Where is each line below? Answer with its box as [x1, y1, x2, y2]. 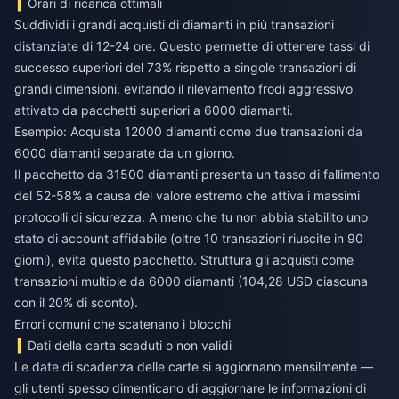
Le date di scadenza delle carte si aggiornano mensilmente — [14, 359, 373, 375]
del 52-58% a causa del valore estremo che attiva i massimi [14, 188, 360, 204]
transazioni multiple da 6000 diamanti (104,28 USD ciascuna [14, 273, 368, 289]
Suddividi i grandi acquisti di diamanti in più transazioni [14, 17, 334, 33]
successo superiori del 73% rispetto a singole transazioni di [14, 60, 356, 76]
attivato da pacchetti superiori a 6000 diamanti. [14, 102, 293, 118]
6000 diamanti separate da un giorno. [14, 145, 235, 161]
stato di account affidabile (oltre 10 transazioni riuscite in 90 [14, 231, 363, 247]
